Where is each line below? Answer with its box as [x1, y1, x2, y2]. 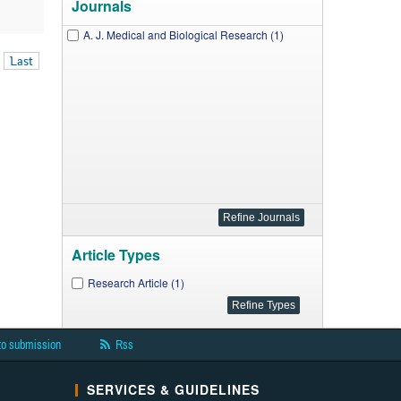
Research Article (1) [87, 275, 184, 290]
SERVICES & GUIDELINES [86, 380, 260, 398]
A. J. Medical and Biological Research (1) [82, 27, 284, 42]
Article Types [71, 244, 160, 265]
